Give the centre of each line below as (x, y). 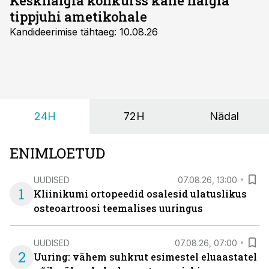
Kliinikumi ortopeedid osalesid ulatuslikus (140, 194)
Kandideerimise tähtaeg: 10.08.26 (84, 32)
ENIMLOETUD (57, 153)
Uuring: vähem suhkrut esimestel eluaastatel (145, 257)
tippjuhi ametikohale (78, 17)
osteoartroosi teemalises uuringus (118, 208)
